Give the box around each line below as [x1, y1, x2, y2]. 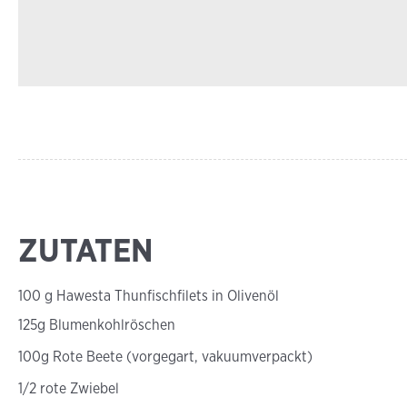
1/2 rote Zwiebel [18, 380, 119, 397]
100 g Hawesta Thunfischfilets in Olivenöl [18, 287, 279, 304]
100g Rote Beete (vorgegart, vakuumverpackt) [18, 348, 313, 365]
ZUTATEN [18, 230, 154, 270]
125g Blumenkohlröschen [18, 316, 175, 333]
